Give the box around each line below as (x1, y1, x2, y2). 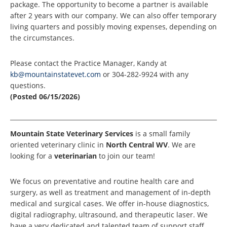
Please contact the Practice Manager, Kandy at (10, 58, 167, 68)
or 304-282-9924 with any (101, 69, 188, 80)
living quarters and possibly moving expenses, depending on (10, 22, 217, 32)
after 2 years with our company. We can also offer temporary (10, 11, 216, 21)
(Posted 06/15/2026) (10, 92, 80, 102)
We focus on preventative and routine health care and (10, 176, 194, 186)
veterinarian (54, 151, 97, 161)
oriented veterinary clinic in (10, 140, 106, 150)
